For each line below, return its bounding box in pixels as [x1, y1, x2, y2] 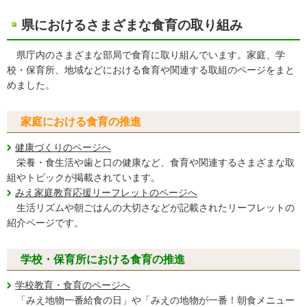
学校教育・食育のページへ [15, 280, 130, 291]
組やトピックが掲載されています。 [7, 172, 160, 183]
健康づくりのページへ [15, 142, 111, 153]
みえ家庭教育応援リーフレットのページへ [15, 187, 197, 198]
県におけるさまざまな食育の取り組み [21, 18, 243, 32]
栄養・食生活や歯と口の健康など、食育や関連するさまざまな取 [7, 157, 295, 168]
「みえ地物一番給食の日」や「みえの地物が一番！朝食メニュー [7, 295, 295, 306]
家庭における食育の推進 [21, 116, 141, 127]
